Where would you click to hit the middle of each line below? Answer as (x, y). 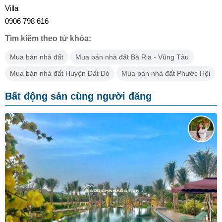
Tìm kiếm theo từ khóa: (48, 38)
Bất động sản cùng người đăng (78, 96)
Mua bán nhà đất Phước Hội (166, 73)
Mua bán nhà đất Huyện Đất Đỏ (60, 73)
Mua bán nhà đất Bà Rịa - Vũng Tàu (132, 57)
